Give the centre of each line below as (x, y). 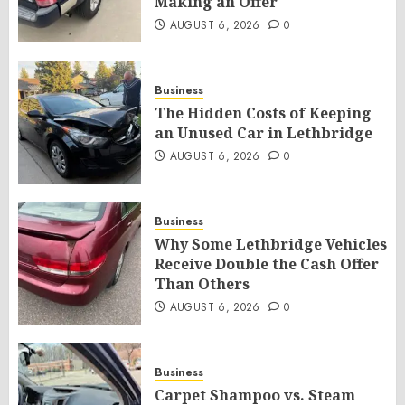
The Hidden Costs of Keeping (263, 113)
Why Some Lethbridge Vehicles (271, 244)
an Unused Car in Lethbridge (264, 133)
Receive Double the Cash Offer (267, 264)
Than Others (202, 284)
